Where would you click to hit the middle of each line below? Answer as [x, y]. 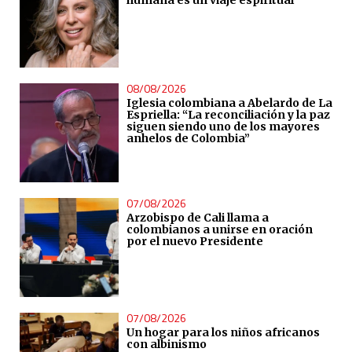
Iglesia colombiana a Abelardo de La [229, 103]
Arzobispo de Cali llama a [197, 218]
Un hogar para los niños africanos [223, 333]
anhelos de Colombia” [188, 139]
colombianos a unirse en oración [219, 230]
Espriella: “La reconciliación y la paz [228, 115]
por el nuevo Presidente [194, 242]
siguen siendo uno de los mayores [223, 127]
